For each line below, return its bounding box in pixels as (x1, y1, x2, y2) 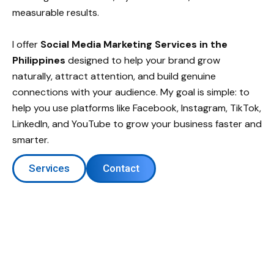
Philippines (12, 53, 65, 67)
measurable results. (12, 6, 99, 19)
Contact (103, 161, 139, 174)
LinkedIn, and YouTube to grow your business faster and (12, 117, 262, 130)
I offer (12, 37, 40, 51)
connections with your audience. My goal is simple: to (12, 85, 250, 98)
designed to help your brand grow (65, 53, 220, 67)
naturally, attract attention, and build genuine (12, 69, 216, 83)
